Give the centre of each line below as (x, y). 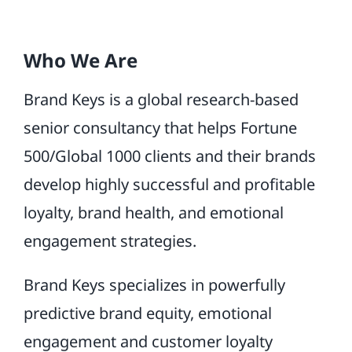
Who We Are (80, 60)
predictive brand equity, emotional (147, 313)
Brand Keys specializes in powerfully (154, 285)
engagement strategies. (110, 241)
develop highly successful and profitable (169, 184)
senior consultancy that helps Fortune (160, 128)
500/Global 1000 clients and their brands (169, 156)
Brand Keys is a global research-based (161, 99)
